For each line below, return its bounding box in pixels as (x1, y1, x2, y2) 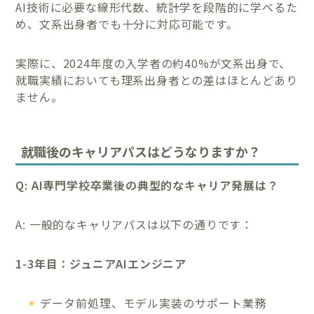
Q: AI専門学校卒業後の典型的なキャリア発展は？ (15, 177, 279, 194)
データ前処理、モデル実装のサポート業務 (40, 294, 267, 312)
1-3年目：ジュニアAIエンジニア (15, 255, 187, 273)
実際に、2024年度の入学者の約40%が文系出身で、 (15, 54, 292, 71)
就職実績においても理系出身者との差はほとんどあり (15, 71, 298, 88)
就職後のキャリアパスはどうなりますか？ (21, 142, 261, 161)
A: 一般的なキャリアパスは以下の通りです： (15, 216, 254, 233)
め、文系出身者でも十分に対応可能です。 (15, 15, 238, 32)
